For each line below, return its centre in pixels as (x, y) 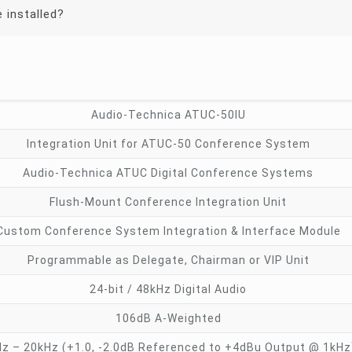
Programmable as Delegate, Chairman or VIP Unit (168, 260)
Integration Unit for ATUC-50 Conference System (168, 144)
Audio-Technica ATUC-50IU (168, 115)
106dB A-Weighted (168, 318)
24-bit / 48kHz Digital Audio (169, 289)
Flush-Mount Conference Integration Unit (169, 202)
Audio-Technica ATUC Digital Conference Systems (169, 173)
